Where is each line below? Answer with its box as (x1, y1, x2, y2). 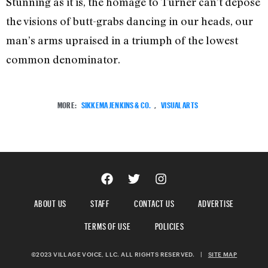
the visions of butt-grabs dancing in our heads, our (6, 14, 253, 28)
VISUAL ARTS (161, 98, 198, 111)
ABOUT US (34, 195, 66, 209)
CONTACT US (133, 195, 175, 209)
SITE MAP (208, 251, 237, 258)
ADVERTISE (198, 195, 234, 209)
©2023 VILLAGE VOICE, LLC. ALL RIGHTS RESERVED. (31, 251, 200, 258)
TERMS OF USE (84, 218, 131, 232)
